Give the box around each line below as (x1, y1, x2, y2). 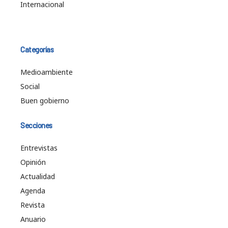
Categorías (20, 44, 53, 54)
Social (20, 81, 40, 91)
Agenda (20, 185, 45, 195)
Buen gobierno (20, 95, 69, 105)
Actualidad (20, 171, 55, 181)
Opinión (20, 157, 46, 167)
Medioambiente (20, 67, 73, 77)
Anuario (20, 214, 46, 224)
